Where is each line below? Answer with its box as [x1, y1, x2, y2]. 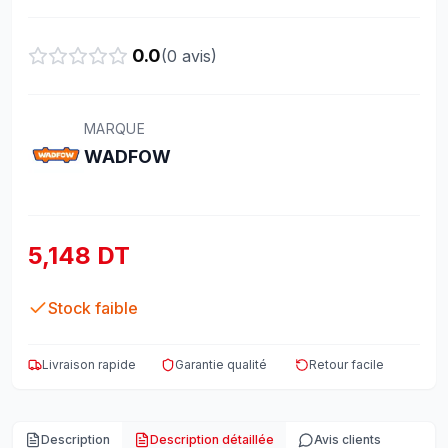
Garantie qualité [175, 357, 268, 372]
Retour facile [308, 357, 384, 372]
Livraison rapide [42, 357, 136, 372]
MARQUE [84, 120, 146, 137]
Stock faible [48, 298, 138, 318]
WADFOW [84, 146, 171, 167]
